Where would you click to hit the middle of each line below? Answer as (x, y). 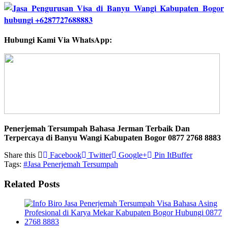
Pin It (162, 155)
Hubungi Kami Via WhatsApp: (58, 39)
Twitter (99, 155)
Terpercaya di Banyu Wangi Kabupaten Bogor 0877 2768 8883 (112, 137)
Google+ (132, 155)
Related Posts (32, 184)
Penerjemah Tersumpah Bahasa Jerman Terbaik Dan (97, 128)
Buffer (182, 155)
